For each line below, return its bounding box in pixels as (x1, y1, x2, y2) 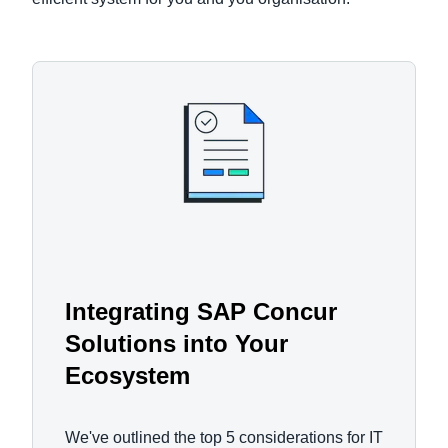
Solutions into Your (65, 330, 288, 357)
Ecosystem (65, 362, 190, 389)
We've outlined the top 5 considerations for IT (65, 429, 383, 446)
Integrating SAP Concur (65, 298, 337, 325)
